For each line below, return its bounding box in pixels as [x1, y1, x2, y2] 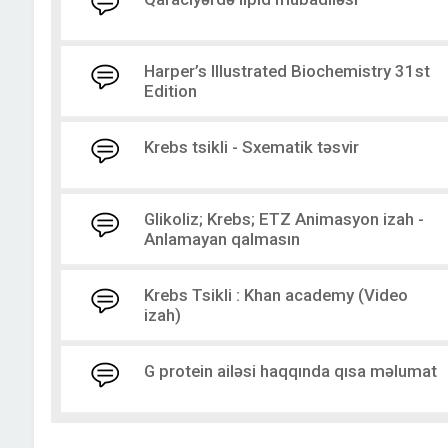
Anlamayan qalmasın [143, 229, 300, 250]
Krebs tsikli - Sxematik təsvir [143, 137, 359, 158]
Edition [143, 81, 197, 102]
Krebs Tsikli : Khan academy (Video [143, 285, 408, 306]
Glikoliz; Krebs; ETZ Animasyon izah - [143, 209, 424, 230]
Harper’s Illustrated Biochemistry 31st [143, 61, 430, 82]
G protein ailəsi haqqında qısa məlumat [143, 361, 437, 382]
